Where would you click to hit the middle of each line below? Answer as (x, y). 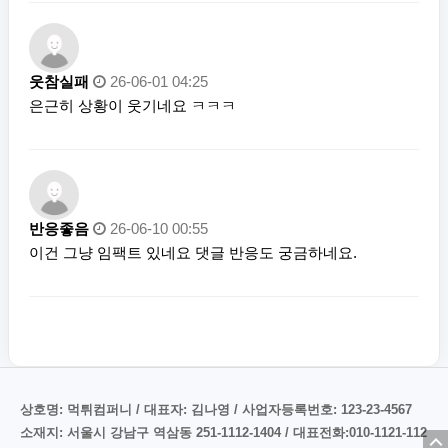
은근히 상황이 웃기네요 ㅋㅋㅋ (132, 105)
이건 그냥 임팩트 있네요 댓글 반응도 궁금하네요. (193, 252)
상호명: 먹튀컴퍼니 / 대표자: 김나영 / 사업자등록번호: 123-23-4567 (216, 409)
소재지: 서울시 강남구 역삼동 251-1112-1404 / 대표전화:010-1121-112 (223, 432)
